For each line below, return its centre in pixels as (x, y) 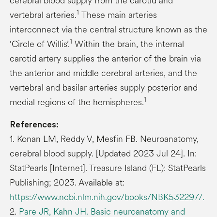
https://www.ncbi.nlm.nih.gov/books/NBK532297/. (107, 197)
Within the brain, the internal (128, 44)
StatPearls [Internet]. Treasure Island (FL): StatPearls (108, 168)
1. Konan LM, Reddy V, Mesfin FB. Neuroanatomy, (104, 139)
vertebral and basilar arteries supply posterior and (104, 87)
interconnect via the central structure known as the (108, 29)
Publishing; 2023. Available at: (67, 182)
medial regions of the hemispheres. (77, 102)
